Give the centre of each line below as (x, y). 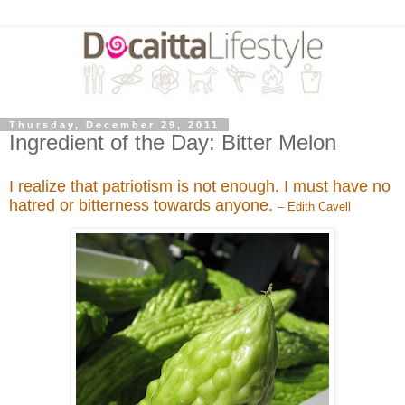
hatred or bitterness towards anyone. (143, 205)
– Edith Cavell (316, 206)
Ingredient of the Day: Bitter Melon (173, 142)
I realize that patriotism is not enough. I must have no (200, 186)
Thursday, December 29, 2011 (114, 124)
